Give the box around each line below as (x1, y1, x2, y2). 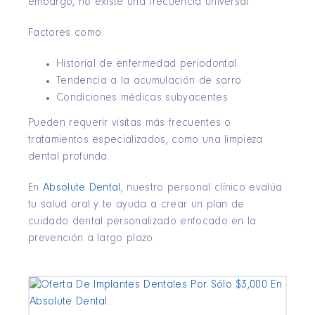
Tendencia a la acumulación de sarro (56, 76, 242, 87)
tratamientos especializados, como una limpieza (28, 135, 263, 146)
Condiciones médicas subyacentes (56, 93, 228, 104)
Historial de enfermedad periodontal (56, 59, 237, 70)
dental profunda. (28, 152, 110, 163)
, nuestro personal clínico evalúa (120, 183, 283, 194)
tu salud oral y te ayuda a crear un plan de (28, 200, 245, 211)
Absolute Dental (42, 183, 121, 194)
